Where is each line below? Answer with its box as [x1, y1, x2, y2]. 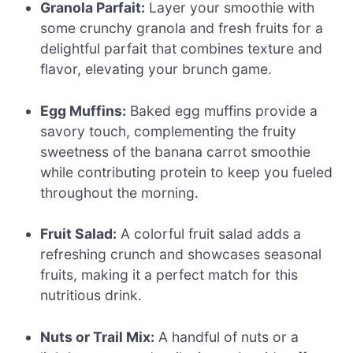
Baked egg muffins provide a [126, 102, 318, 119]
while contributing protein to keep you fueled [40, 163, 333, 180]
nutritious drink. [40, 287, 143, 304]
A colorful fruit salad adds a [117, 225, 302, 243]
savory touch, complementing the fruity [40, 122, 297, 139]
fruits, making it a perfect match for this [40, 266, 299, 284]
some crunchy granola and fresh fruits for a [40, 20, 324, 37]
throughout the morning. [40, 184, 199, 201]
